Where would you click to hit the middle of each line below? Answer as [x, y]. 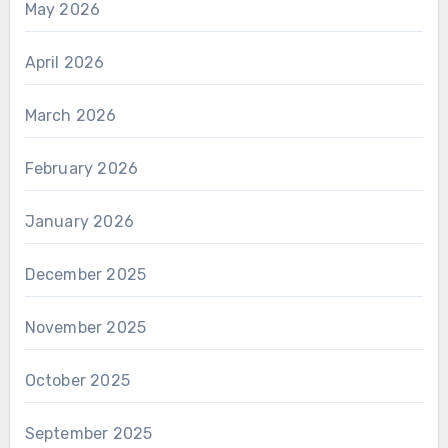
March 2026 [70, 115]
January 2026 [79, 221]
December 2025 [85, 274]
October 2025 [77, 380]
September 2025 [88, 433]
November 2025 [85, 327]
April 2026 [64, 62]
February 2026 [81, 168]
